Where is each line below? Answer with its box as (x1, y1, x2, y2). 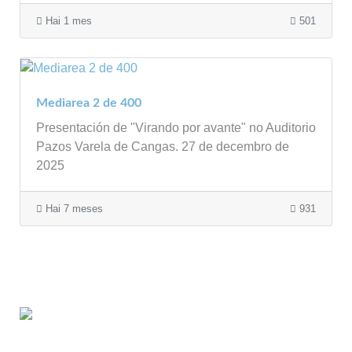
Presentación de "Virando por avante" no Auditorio (36, 121, 316, 135)
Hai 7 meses (42, 203, 103, 215)
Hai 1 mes (42, 15, 92, 27)
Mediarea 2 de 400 (36, 97, 141, 110)
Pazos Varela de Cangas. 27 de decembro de (36, 140, 289, 154)
